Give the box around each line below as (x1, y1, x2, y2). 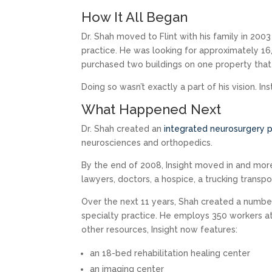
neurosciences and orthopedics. (81, 138, 213, 148)
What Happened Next (81, 101, 222, 118)
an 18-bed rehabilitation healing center (90, 248, 251, 259)
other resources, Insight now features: (81, 225, 238, 235)
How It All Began (81, 9, 188, 25)
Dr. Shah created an (81, 124, 165, 134)
